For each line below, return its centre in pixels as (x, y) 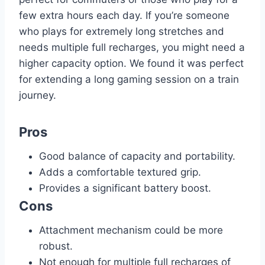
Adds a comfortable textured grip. (120, 172)
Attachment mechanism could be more (131, 230)
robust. (56, 246)
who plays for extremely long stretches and (122, 31)
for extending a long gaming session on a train (129, 79)
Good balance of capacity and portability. (137, 156)
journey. (38, 95)
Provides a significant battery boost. (125, 188)
